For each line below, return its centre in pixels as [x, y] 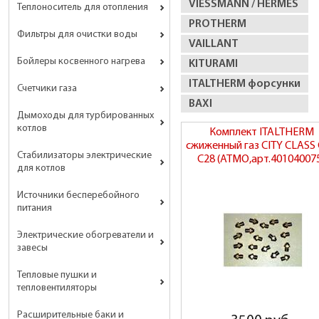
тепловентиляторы [57, 288]
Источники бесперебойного [78, 196]
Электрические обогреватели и [85, 236]
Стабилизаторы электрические [84, 156]
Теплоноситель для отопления [83, 8]
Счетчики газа [47, 89]
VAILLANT [214, 45]
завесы [32, 249]
